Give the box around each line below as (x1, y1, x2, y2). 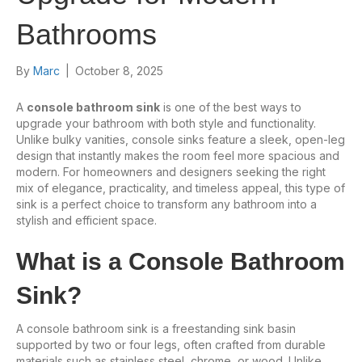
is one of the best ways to (160, 99, 301, 114)
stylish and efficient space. (16, 213, 157, 227)
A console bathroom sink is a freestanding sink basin (16, 321, 296, 335)
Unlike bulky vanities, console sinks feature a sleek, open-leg (16, 132, 345, 146)
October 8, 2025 (75, 63, 163, 78)
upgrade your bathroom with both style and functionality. (16, 116, 316, 130)
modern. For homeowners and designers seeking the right (16, 164, 326, 179)
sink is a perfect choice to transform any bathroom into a (16, 196, 317, 211)
